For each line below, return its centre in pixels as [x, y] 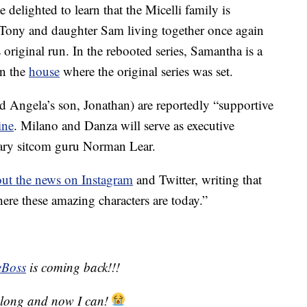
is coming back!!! [73, 267]
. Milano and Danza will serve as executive [124, 125]
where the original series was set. [146, 71]
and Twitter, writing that [197, 180]
